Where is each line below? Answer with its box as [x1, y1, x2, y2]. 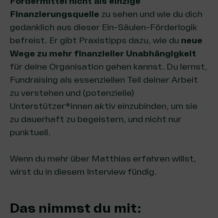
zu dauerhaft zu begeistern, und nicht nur [10, 114, 182, 125]
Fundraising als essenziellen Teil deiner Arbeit [10, 74, 198, 85]
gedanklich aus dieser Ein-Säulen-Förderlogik [10, 22, 197, 33]
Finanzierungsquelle [10, 9, 99, 19]
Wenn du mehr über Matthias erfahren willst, [10, 153, 196, 164]
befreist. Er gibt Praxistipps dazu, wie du [10, 35, 181, 46]
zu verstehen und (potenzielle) [10, 88, 134, 98]
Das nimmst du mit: [10, 200, 142, 217]
